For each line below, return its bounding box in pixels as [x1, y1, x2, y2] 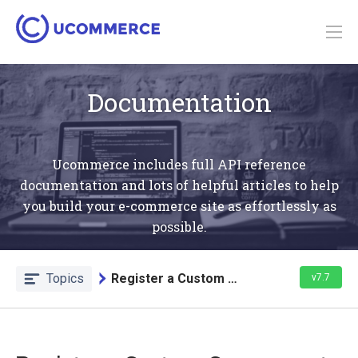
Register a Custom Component [228, 270, 237, 286]
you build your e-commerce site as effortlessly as [22, 197, 336, 214]
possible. [151, 217, 207, 235]
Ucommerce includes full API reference [52, 155, 306, 173]
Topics [46, 270, 84, 286]
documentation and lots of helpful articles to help [19, 176, 339, 193]
